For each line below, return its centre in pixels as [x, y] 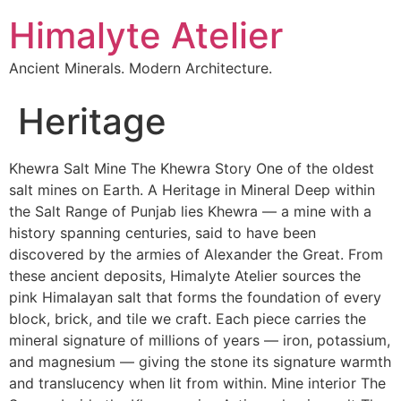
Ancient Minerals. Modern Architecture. [141, 68]
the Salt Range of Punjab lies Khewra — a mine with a [190, 211]
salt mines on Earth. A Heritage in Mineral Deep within [192, 190]
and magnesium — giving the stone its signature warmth [200, 362]
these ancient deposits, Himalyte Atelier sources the [185, 276]
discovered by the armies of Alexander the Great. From [196, 254]
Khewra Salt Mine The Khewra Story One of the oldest [192, 168]
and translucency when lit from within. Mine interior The [197, 383]
